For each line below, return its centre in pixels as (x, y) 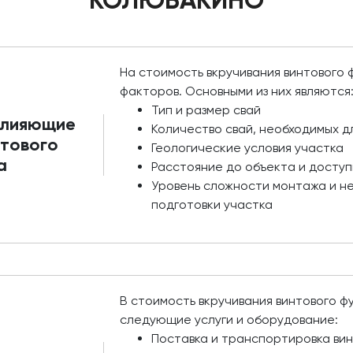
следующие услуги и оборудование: (229, 320)
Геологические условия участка (248, 148)
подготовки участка (212, 204)
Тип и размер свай (206, 110)
